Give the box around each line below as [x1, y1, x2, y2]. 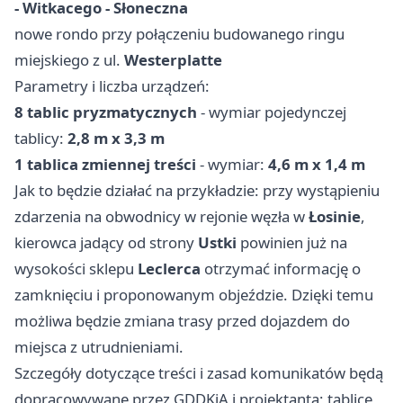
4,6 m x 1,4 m [268, 153, 365, 175]
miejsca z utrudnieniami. [14, 336, 184, 357]
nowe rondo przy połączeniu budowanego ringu [14, 22, 345, 44]
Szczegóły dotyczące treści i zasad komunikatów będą [14, 362, 383, 383]
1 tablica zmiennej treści [14, 153, 196, 175]
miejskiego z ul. [14, 49, 124, 70]
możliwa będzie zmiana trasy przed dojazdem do [14, 309, 350, 331]
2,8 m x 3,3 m [67, 127, 165, 148]
